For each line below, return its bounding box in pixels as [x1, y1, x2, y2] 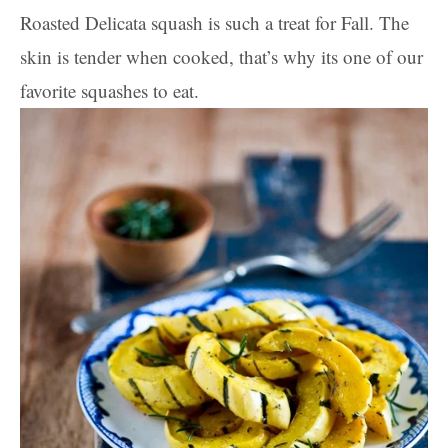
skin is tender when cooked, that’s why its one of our [20, 44, 423, 69]
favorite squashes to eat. [20, 78, 205, 103]
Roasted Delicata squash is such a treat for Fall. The [20, 10, 409, 35]
